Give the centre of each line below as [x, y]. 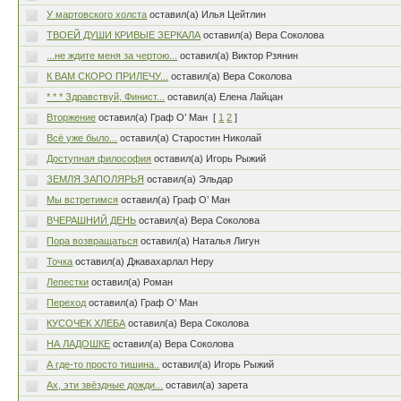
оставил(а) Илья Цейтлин [208, 14]
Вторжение [72, 117]
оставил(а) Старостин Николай [191, 138]
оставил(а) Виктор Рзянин [239, 55]
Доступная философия [99, 158]
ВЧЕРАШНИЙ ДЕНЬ [92, 220]
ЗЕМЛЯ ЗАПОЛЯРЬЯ [96, 179]
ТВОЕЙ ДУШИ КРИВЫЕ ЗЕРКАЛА [124, 35]
